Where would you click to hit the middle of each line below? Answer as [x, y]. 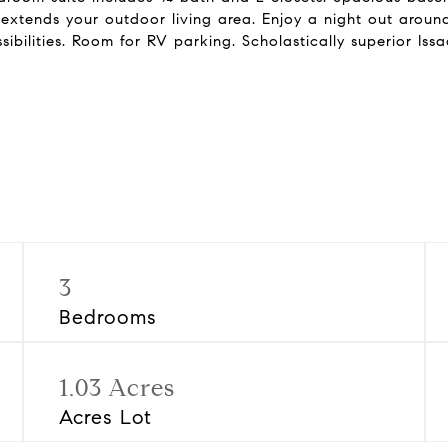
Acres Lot [106, 417]
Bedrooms [108, 317]
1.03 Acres [117, 388]
